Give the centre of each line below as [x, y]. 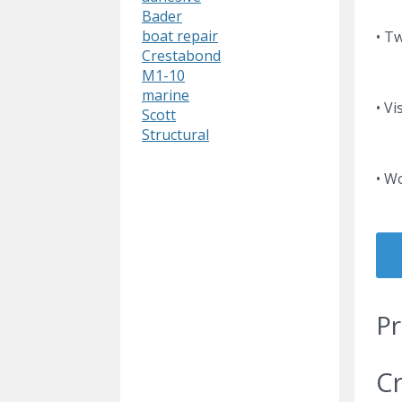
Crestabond [181, 56]
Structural [175, 135]
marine [166, 96]
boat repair [180, 36]
